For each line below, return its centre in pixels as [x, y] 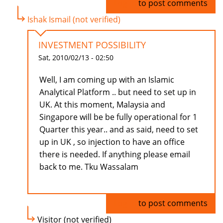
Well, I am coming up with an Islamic [107, 80]
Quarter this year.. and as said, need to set [119, 130]
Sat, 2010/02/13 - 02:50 [76, 58]
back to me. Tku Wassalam [89, 167]
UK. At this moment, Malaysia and [102, 105]
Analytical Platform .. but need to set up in [118, 92]
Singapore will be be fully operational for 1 [118, 117]
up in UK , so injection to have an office [112, 142]
